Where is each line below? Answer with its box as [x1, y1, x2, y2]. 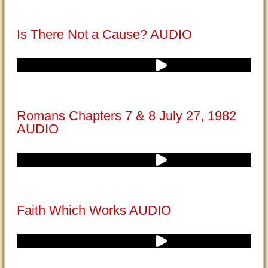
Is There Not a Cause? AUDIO [17, 27, 192, 42]
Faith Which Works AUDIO [17, 203, 171, 218]
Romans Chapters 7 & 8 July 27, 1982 [17, 108, 236, 123]
